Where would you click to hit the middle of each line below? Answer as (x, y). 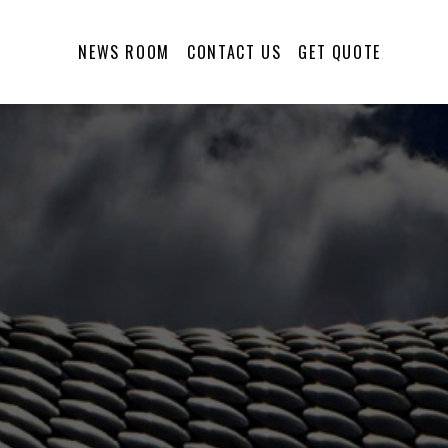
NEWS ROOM (124, 52)
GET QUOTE (339, 52)
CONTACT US (234, 52)
